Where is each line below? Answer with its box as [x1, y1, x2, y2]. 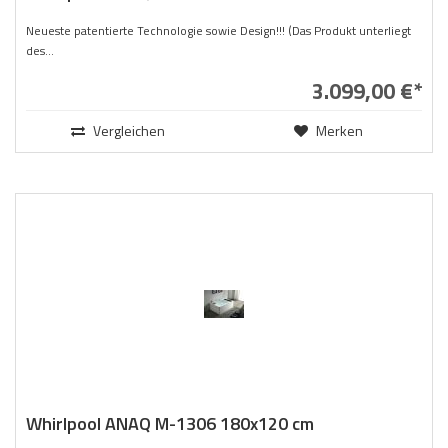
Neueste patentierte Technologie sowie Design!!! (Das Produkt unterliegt [26, 21, 411, 40]
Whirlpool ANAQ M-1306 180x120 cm [26, 409, 314, 437]
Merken [312, 119, 363, 141]
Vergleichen [89, 119, 165, 141]
